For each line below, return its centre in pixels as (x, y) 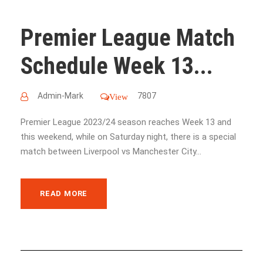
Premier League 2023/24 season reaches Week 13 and (126, 122)
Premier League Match (128, 38)
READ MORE (64, 193)
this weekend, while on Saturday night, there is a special (128, 136)
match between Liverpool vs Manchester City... (111, 151)
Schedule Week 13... (117, 66)
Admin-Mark (60, 95)
